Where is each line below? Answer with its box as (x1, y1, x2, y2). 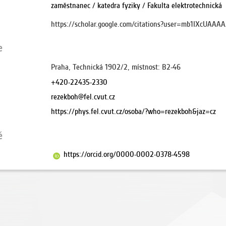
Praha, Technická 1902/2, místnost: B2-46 (51, 63, 181, 72)
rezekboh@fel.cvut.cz (51, 92, 116, 101)
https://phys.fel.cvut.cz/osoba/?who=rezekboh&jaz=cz (51, 107, 216, 116)
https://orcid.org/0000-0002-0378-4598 (63, 150, 190, 159)
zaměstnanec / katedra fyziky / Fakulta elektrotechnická (51, 1, 222, 10)
